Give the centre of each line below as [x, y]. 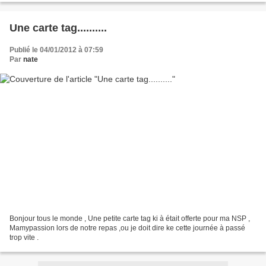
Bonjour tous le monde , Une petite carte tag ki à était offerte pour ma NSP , [130, 218]
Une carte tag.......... [58, 28]
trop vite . [24, 237]
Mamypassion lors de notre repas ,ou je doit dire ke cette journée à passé [127, 228]
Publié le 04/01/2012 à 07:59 [56, 50]
